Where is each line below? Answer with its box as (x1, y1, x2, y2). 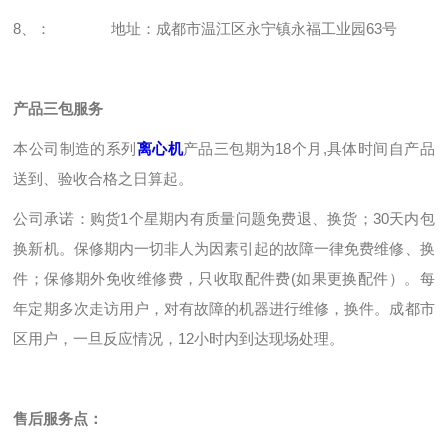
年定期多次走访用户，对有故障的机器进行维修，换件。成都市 (13, 300, 435, 317)
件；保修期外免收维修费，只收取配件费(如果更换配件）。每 (13, 270, 435, 287)
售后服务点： (13, 410, 104, 427)
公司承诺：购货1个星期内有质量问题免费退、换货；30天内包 (13, 210, 435, 227)
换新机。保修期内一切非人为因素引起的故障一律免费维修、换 (13, 240, 435, 257)
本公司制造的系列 (13, 140, 137, 157)
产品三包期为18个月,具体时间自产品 (182, 140, 435, 157)
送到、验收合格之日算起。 (13, 170, 194, 187)
